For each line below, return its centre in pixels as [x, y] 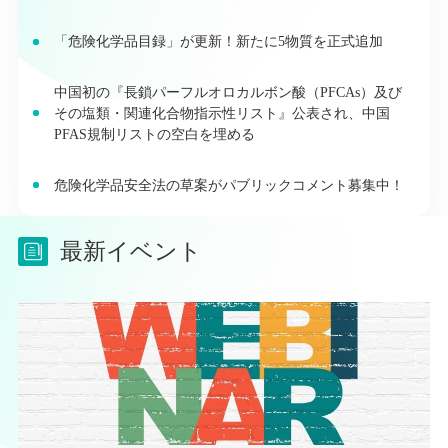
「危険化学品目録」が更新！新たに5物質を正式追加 [218, 41]
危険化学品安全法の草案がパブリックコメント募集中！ [228, 184]
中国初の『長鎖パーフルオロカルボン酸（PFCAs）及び [227, 91]
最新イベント [130, 251]
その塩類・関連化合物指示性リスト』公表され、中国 [221, 112]
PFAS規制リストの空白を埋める [154, 133]
